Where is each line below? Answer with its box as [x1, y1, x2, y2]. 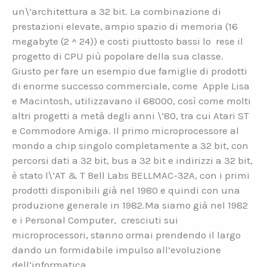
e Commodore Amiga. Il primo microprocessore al [12, 124, 239, 136]
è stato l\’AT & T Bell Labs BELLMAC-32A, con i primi [12, 169, 250, 181]
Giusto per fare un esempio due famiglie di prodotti [12, 64, 247, 77]
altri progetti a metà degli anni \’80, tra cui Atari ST [12, 109, 249, 122]
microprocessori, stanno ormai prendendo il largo [12, 228, 241, 241]
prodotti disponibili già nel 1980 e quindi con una [12, 184, 240, 196]
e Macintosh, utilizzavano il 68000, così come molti [12, 94, 251, 107]
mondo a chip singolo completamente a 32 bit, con [12, 139, 249, 151]
